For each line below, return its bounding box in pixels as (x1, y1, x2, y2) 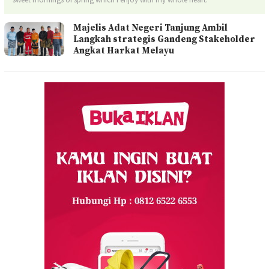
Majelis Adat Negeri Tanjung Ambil (73, 22, 228, 34)
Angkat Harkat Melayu (73, 45, 174, 57)
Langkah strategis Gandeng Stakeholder (73, 34, 255, 46)
